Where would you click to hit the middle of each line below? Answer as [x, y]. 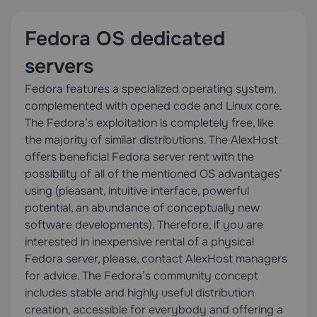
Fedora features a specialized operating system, [150, 89]
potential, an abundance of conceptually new [142, 208]
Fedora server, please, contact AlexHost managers [156, 259]
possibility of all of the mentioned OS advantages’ [154, 174]
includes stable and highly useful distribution [139, 293]
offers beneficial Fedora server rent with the [139, 157]
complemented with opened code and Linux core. [153, 106]
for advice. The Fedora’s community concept [142, 276]
